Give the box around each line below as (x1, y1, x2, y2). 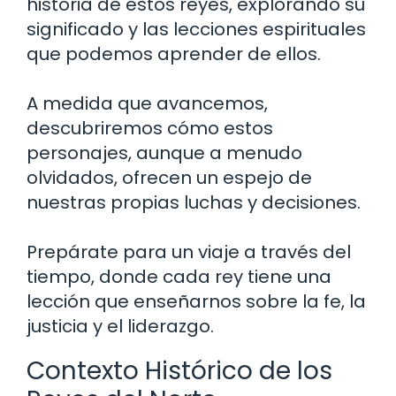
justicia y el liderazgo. (27, 313, 214, 339)
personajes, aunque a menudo (27, 140, 302, 165)
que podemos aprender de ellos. (27, 41, 321, 66)
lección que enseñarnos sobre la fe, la (27, 288, 366, 314)
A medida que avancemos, (27, 90, 268, 116)
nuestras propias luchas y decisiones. (27, 189, 361, 215)
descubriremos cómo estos (27, 115, 273, 141)
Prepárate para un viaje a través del (27, 239, 351, 264)
